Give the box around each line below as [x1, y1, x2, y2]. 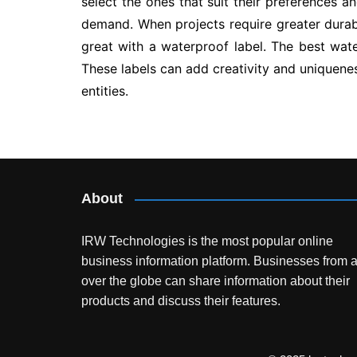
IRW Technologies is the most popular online [81, 234, 333, 248]
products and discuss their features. [81, 294, 280, 308]
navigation [80, 164, 198, 193]
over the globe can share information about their [81, 274, 350, 288]
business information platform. [81, 254, 250, 268]
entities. [81, 83, 128, 99]
